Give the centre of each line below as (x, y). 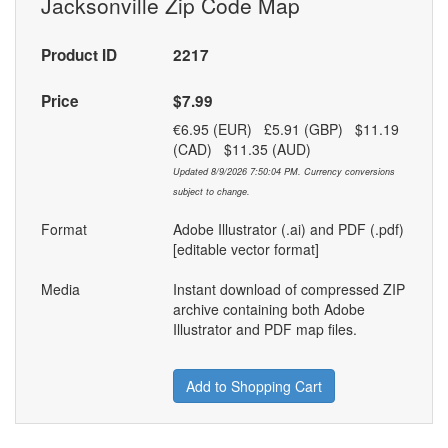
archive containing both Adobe (268, 309)
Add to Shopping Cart (253, 386)
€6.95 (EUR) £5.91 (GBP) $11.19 (285, 129)
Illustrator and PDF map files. (264, 329)
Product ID (79, 55)
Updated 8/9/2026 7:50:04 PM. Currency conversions (283, 172)
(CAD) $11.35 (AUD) (247, 149)
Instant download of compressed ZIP (288, 289)
